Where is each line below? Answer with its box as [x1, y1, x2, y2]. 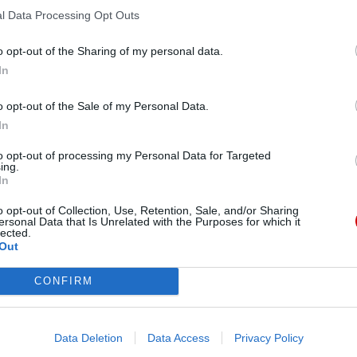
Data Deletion [53, 331, 123, 344]
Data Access [147, 331, 210, 344]
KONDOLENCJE [124, 136, 212, 155]
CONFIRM [33, 275, 93, 287]
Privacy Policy [233, 331, 304, 344]
